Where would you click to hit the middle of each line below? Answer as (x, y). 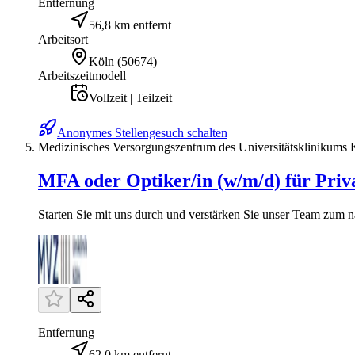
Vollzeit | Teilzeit (130, 98)
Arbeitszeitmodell (82, 76)
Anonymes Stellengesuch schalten (142, 133)
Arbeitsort (63, 40)
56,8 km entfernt (130, 25)
